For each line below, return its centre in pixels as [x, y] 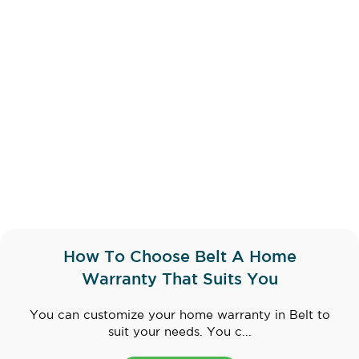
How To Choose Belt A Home [179, 258]
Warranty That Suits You [179, 280]
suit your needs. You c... [179, 333]
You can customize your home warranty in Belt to [179, 316]
